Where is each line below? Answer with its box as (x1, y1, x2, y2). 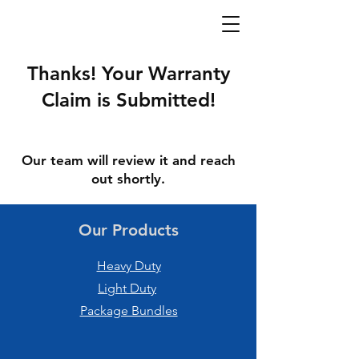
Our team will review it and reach (21, 152, 236, 168)
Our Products (79, 220, 179, 240)
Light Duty (98, 280, 156, 296)
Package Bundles (79, 303, 178, 318)
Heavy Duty (96, 258, 161, 273)
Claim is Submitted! (41, 88, 216, 111)
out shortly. (91, 171, 165, 187)
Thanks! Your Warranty (26, 62, 230, 85)
